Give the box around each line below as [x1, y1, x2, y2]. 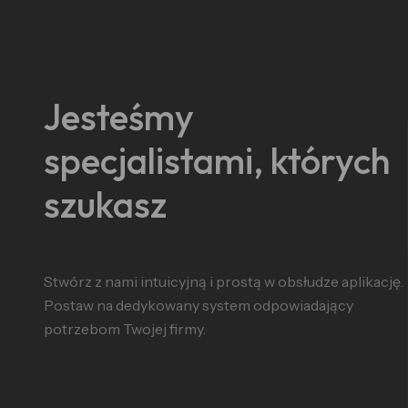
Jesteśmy [44, 94, 194, 139]
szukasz [44, 181, 167, 227]
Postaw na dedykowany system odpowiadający [44, 296, 353, 314]
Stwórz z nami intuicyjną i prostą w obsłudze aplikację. [44, 272, 403, 291]
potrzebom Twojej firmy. [44, 320, 206, 338]
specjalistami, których [44, 138, 391, 183]
